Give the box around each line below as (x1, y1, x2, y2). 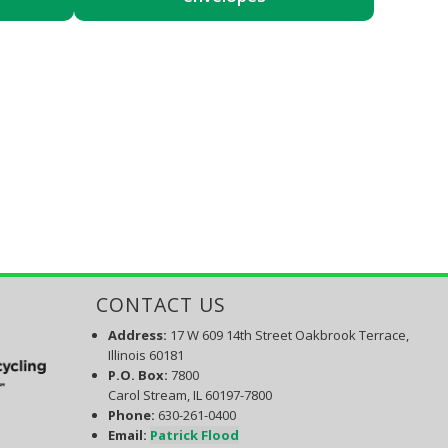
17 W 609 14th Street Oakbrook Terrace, (169, 326, 409, 345)
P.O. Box (107, 366, 164, 385)
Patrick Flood (149, 426, 239, 445)
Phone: (107, 406, 155, 425)
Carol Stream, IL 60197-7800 (107, 386, 272, 405)
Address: (107, 326, 170, 345)
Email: (107, 426, 150, 445)
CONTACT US (95, 291, 226, 319)
